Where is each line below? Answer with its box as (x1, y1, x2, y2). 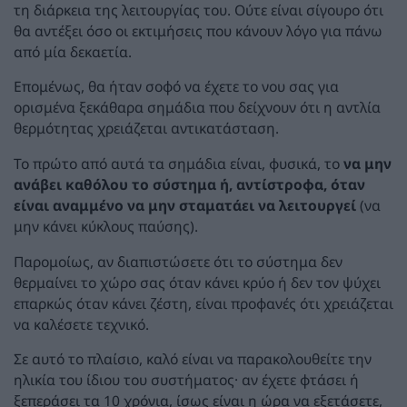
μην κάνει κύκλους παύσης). (14, 215, 198, 236)
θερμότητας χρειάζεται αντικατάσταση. (14, 118, 279, 139)
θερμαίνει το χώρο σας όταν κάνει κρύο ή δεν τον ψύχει (14, 272, 381, 293)
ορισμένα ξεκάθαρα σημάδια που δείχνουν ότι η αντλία (14, 97, 381, 118)
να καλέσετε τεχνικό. (14, 313, 149, 334)
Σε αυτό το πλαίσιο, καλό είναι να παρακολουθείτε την (14, 349, 372, 370)
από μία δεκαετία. (14, 41, 132, 62)
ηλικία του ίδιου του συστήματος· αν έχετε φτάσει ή (14, 370, 359, 391)
